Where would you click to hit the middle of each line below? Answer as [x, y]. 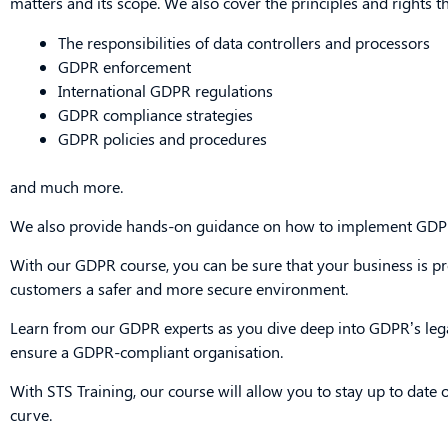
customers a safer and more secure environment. [179, 288]
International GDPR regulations [165, 90]
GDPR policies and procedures [162, 138]
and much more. [66, 186]
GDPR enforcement [124, 66]
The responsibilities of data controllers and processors [244, 42]
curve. [31, 414]
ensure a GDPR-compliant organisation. [146, 351]
